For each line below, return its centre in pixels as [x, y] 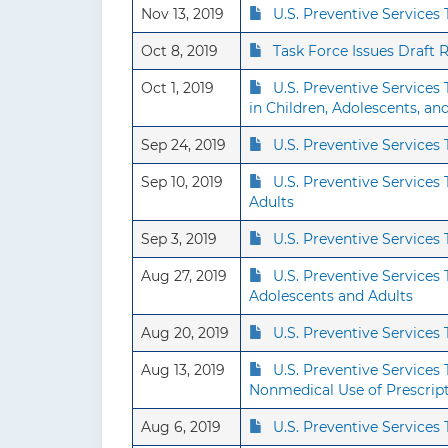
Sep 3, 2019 [179, 239]
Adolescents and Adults [331, 296]
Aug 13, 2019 [183, 370]
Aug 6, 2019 [181, 427]
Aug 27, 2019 [184, 276]
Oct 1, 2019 [177, 88]
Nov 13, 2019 [182, 14]
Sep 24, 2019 [183, 145]
